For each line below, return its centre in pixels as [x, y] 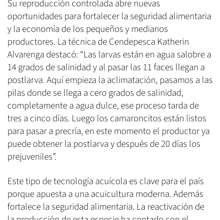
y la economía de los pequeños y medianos [88, 29]
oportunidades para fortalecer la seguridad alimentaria [109, 16]
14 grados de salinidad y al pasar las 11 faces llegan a [106, 67]
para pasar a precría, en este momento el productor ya [109, 131]
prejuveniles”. [32, 157]
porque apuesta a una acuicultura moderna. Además [105, 194]
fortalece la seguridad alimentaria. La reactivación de [106, 207]
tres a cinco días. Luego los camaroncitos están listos [107, 118]
